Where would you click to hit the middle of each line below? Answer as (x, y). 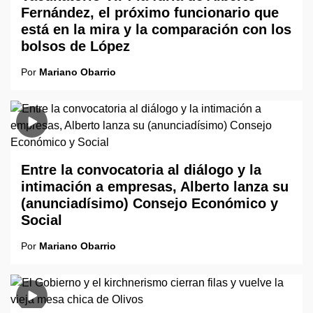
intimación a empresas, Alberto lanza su (155, 187)
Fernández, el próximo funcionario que (150, 13)
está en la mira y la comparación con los (156, 29)
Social (42, 220)
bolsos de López (75, 46)
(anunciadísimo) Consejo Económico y (150, 203)
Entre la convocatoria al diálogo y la (141, 170)
